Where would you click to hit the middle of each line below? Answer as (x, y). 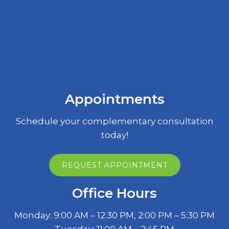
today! (114, 135)
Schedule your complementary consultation (114, 121)
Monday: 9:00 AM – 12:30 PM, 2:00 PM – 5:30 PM (114, 215)
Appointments (114, 99)
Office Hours (114, 193)
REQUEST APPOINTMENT (114, 165)
